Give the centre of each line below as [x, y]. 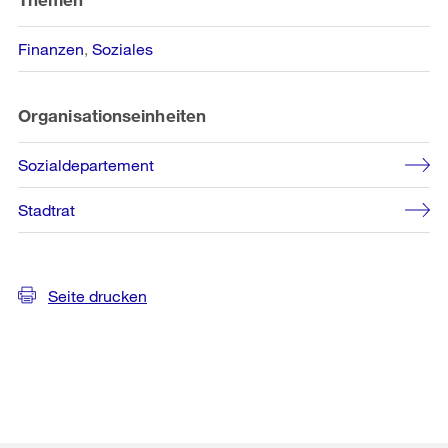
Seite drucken [97, 295]
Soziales [122, 48]
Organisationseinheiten [112, 115]
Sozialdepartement [86, 164]
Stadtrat [46, 209]
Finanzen [51, 48]
